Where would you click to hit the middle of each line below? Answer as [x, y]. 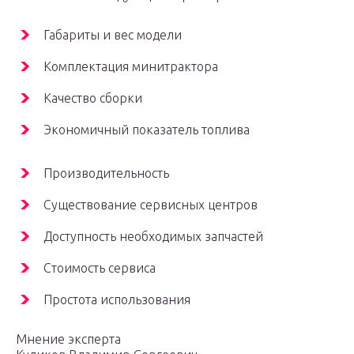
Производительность [106, 173]
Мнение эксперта [68, 339]
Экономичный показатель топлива [147, 130]
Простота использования [117, 300]
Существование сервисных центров [151, 205]
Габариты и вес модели [113, 35]
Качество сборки [93, 98]
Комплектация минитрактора [131, 67]
